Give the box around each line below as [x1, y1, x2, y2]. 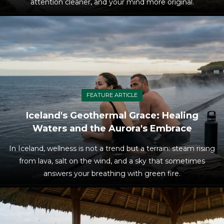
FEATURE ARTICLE [86, 91, 137, 98]
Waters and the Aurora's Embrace [32, 122, 192, 134]
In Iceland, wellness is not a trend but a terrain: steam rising [9, 143, 215, 153]
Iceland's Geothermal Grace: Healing [25, 109, 198, 121]
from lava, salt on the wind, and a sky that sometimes [19, 156, 205, 165]
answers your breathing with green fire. [43, 168, 180, 178]
